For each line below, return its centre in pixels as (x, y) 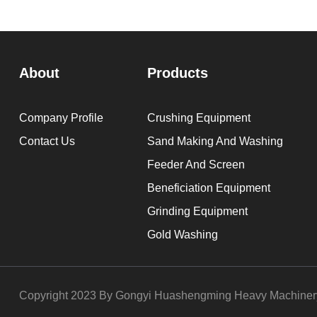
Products (177, 73)
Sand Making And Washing (215, 141)
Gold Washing (182, 234)
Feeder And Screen (196, 164)
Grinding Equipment (197, 211)
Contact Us (47, 141)
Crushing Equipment (198, 117)
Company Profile (61, 117)
